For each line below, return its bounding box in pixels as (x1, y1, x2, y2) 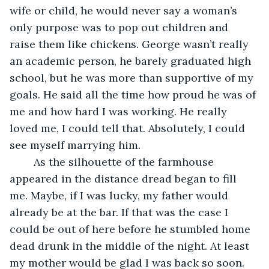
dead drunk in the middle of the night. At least (10, 238, 252, 253)
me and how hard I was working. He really (10, 104, 230, 118)
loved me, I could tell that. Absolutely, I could (10, 121, 248, 135)
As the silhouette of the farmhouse (22, 154, 34, 169)
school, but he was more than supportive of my (10, 70, 256, 85)
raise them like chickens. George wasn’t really (10, 37, 252, 51)
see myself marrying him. (10, 138, 141, 152)
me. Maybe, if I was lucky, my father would (10, 188, 231, 202)
